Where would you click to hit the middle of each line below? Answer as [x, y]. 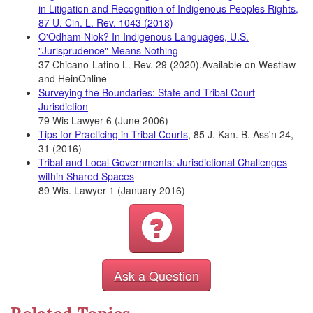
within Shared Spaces [86, 176]
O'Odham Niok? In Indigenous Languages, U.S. [144, 36]
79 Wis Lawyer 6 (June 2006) [103, 120]
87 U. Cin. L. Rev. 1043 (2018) [106, 22]
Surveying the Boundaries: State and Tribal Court [147, 92]
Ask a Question [156, 275]
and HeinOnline [73, 78]
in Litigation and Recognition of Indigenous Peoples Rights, [168, 8]
